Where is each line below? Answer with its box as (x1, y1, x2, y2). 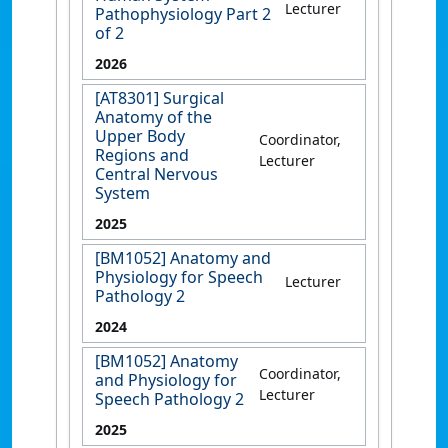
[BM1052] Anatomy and (95, 246, 271, 269)
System (95, 181, 150, 204)
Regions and (95, 143, 189, 166)
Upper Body (95, 124, 185, 147)
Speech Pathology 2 (95, 387, 244, 410)
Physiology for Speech (95, 265, 263, 288)
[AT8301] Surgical (95, 86, 224, 109)
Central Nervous (95, 162, 218, 185)
